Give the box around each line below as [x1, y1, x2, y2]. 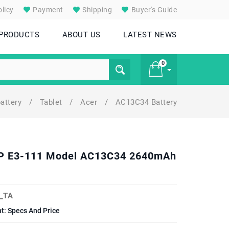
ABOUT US [62, 30, 101, 39]
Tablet [39, 98, 64, 107]
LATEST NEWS [123, 30, 177, 39]
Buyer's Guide [129, 6, 177, 14]
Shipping [80, 6, 112, 14]
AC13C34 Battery [115, 98, 177, 107]
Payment [31, 6, 63, 14]
